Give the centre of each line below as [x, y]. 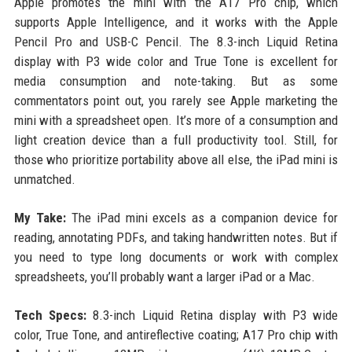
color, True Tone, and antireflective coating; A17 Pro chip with [176, 335]
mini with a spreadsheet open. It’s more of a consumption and [176, 121]
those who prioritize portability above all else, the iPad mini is [176, 160]
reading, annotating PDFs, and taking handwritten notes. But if [176, 238]
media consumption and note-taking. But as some [176, 81]
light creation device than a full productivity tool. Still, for [176, 140]
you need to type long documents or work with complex [176, 257]
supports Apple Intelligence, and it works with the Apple [176, 22]
